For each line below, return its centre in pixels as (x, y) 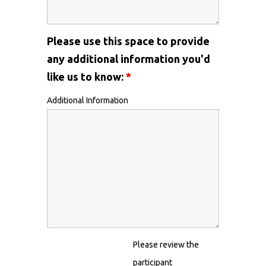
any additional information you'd (129, 59)
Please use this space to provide (128, 41)
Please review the (166, 245)
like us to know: (86, 77)
